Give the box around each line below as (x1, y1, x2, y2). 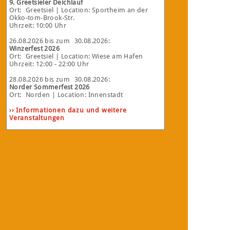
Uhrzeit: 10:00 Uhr (9, 22, 67, 29)
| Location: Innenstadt (50, 91, 123, 99)
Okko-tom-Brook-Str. (9, 14, 75, 22)
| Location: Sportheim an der (53, 6, 148, 14)
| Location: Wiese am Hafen (53, 52, 143, 60)
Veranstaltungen (9, 114, 65, 122)
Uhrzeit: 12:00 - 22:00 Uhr (9, 60, 89, 68)
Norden (26, 91, 50, 99)
